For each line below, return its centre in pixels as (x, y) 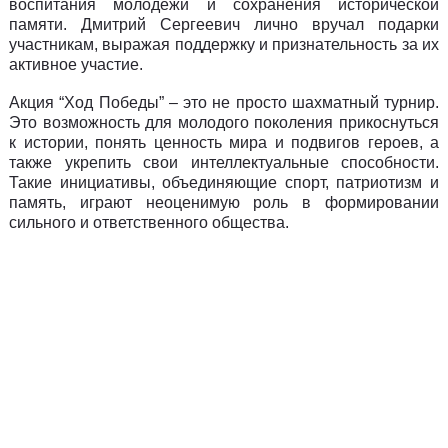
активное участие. (76, 65)
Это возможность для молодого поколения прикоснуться (224, 123)
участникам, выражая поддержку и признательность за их (224, 45)
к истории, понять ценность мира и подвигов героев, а (224, 143)
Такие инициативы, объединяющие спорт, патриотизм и (224, 183)
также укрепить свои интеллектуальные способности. (224, 163)
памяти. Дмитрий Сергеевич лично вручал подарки (224, 25)
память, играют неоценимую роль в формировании (224, 203)
